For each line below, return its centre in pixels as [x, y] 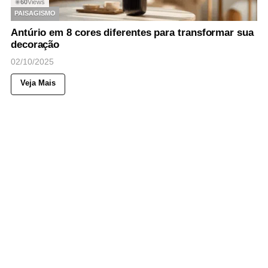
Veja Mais [38, 83]
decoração [35, 44]
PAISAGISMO [35, 13]
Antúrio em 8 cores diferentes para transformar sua [132, 32]
